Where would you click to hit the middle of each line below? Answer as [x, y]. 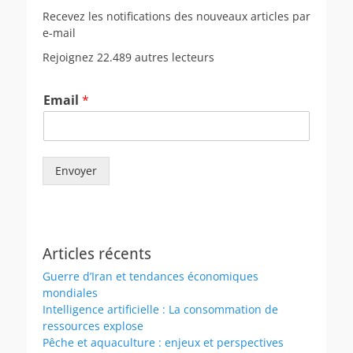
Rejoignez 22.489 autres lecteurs [128, 57]
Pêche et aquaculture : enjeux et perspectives [163, 342]
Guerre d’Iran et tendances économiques [150, 276]
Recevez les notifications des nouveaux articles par [176, 16]
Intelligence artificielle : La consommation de [160, 309]
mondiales [70, 292]
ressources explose [93, 325]
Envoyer [76, 170]
